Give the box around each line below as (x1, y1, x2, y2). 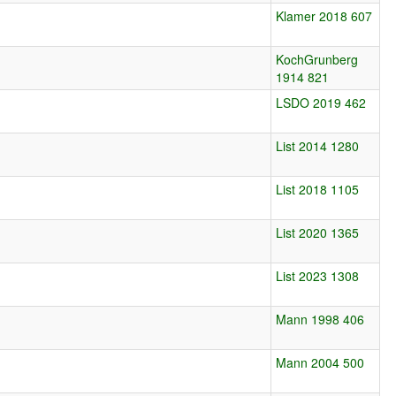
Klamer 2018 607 (276, 6, 373, 25)
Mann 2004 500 (276, 353, 365, 371)
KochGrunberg (276, 49, 359, 68)
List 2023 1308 (276, 266, 360, 285)
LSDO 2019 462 (276, 93, 367, 111)
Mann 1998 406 (276, 309, 365, 328)
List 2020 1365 (276, 223, 360, 241)
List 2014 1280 (276, 136, 360, 155)
